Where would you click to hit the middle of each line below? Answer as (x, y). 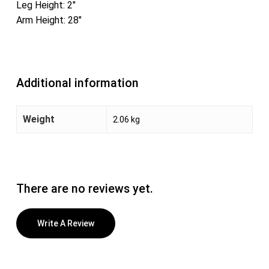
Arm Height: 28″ (49, 20)
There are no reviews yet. (84, 189)
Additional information (77, 83)
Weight (38, 119)
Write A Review (65, 224)
